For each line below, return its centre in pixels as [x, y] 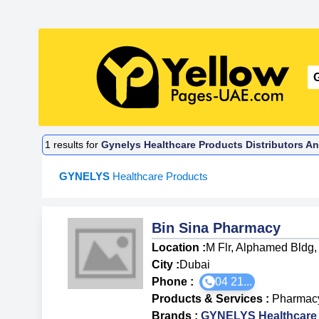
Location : [179, 247]
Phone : [176, 281]
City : [166, 264]
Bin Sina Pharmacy [216, 228]
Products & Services [208, 298]
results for [76, 145]
